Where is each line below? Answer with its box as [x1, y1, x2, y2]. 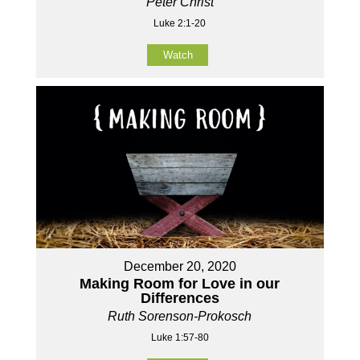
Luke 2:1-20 [153, 18, 207, 30]
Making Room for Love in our [80, 276, 280, 292]
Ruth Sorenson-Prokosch [108, 309, 252, 324]
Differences [140, 290, 219, 307]
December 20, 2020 [123, 260, 236, 274]
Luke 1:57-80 [150, 332, 209, 344]
